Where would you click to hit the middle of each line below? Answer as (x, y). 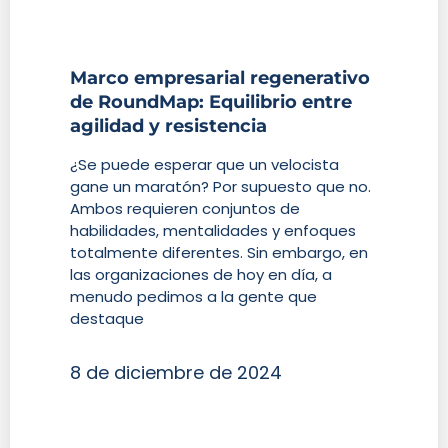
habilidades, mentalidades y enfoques (213, 231)
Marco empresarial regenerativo (220, 78)
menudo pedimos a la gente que (193, 297)
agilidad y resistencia (168, 126)
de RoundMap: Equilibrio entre (211, 102)
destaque (107, 319)
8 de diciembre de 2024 (176, 372)
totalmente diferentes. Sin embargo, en (219, 253)
